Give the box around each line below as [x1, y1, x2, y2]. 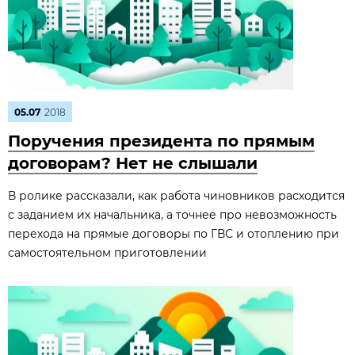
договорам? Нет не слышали [8, 154, 258, 173]
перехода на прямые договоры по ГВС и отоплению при [8, 227, 339, 241]
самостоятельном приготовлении [8, 246, 207, 260]
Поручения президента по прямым [8, 132, 315, 151]
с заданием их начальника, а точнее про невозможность [8, 208, 337, 222]
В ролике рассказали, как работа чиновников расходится [8, 189, 345, 203]
